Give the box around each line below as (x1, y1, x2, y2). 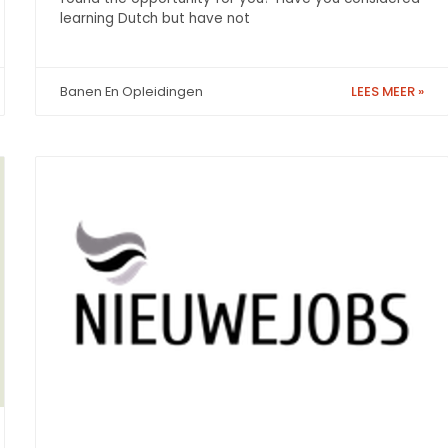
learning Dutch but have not (60, 8, 250, 28)
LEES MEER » (351, 82, 424, 102)
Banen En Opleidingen (60, 83, 203, 101)
